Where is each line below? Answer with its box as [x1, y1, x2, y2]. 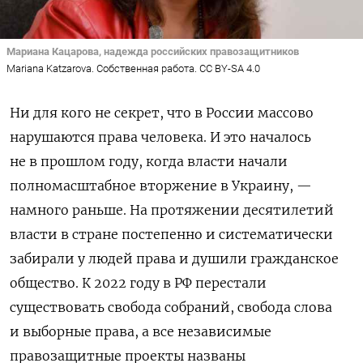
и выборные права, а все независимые [10, 322, 271, 340]
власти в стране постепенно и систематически [10, 225, 333, 242]
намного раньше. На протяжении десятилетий [10, 201, 334, 218]
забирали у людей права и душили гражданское [10, 250, 339, 267]
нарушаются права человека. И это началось [10, 128, 311, 145]
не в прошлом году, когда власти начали [10, 152, 288, 169]
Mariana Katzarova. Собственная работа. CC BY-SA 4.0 [6, 62, 260, 75]
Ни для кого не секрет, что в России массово [10, 104, 314, 121]
